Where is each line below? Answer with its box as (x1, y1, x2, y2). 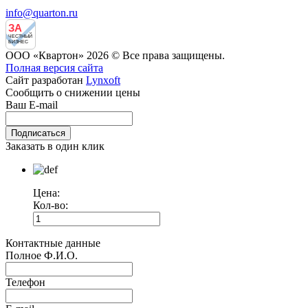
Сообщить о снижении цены (5, 87, 140, 99)
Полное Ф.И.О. (5, 250, 78, 262)
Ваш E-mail (5, 99, 58, 111)
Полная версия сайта (5, 62, 103, 74)
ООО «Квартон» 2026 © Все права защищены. (5, 49, 225, 62)
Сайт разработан (5, 74, 86, 87)
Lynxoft (86, 74, 120, 87)
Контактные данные (5, 237, 100, 250)
